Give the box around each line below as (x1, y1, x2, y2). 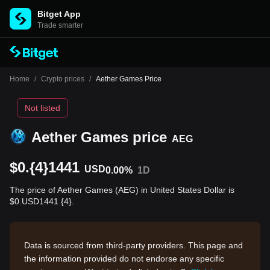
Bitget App (37, 9, 81, 19)
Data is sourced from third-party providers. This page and (24, 240, 243, 250)
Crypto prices (41, 75, 84, 83)
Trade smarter (37, 21, 83, 30)
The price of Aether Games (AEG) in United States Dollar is (10, 185, 234, 195)
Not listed (25, 103, 60, 113)
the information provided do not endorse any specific (24, 254, 224, 263)
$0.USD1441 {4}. (10, 196, 74, 206)
